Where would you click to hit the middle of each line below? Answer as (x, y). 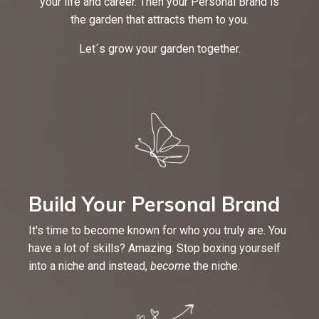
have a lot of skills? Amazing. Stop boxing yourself (155, 249)
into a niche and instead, (88, 266)
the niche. (218, 266)
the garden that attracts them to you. (159, 20)
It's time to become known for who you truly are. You (157, 231)
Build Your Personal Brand (157, 204)
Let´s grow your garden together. (159, 49)
